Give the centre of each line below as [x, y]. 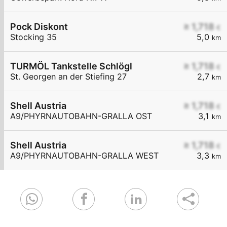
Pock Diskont [39, 27]
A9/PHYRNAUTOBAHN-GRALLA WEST [84, 156]
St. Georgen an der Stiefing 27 [68, 77]
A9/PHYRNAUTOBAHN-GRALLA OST [81, 116]
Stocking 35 [33, 37]
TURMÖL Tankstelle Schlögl [71, 66]
